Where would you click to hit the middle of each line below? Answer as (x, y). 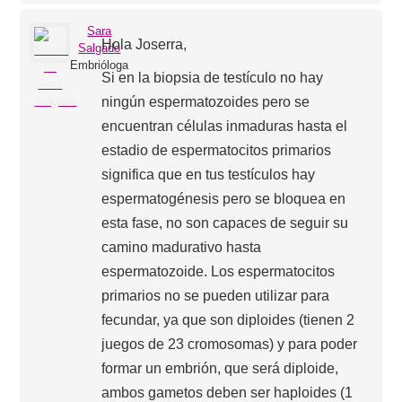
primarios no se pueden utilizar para (216, 295)
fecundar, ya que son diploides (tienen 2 (228, 319)
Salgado (100, 48)
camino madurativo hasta (182, 247)
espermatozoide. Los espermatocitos (218, 271)
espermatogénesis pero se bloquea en (224, 198)
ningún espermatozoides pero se (206, 101)
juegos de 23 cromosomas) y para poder (230, 344)
